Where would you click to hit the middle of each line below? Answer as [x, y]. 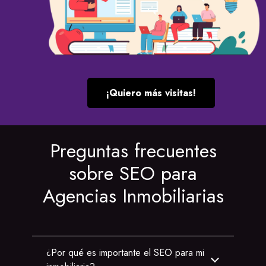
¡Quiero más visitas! [151, 93]
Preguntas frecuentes [133, 151]
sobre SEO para [133, 173]
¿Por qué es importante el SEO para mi [125, 252]
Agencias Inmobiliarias [133, 196]
